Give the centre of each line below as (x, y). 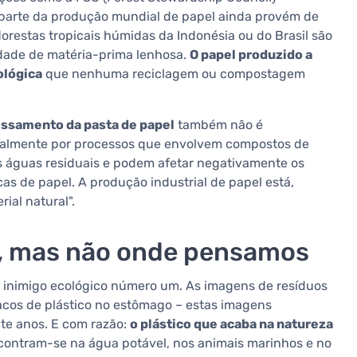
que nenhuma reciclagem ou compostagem (174, 74)
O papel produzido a (251, 55)
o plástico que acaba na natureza (231, 324)
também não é (219, 125)
